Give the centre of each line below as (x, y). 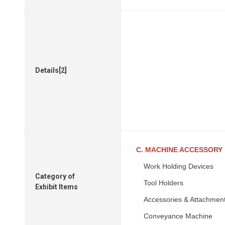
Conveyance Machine (178, 216)
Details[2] (51, 70)
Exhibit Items (57, 187)
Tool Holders (163, 183)
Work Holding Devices (179, 166)
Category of (55, 176)
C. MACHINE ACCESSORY (179, 150)
